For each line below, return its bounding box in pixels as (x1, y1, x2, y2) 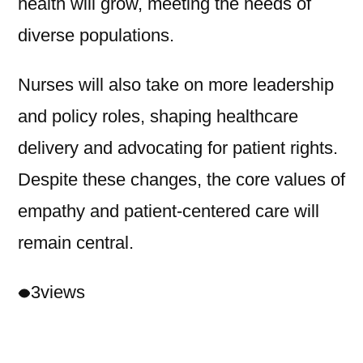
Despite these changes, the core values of (18, 169, 345, 190)
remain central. (18, 233, 134, 254)
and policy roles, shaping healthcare (18, 106, 298, 127)
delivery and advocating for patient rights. (18, 138, 338, 159)
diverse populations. (18, 25, 174, 46)
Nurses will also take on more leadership (18, 75, 334, 96)
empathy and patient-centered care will (18, 201, 319, 222)
